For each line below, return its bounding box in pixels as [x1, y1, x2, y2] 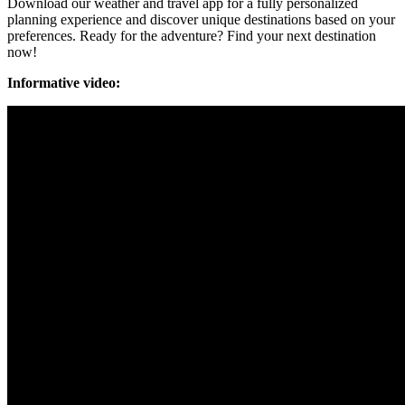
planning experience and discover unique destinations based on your [7, 12, 395, 28]
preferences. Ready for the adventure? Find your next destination [7, 28, 376, 44]
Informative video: [7, 75, 120, 91]
